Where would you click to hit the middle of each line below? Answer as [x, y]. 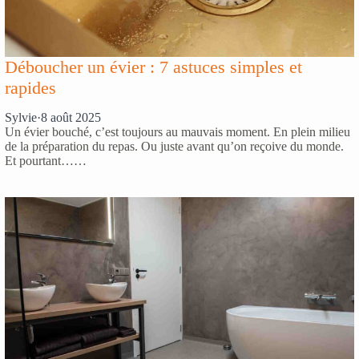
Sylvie [21, 117]
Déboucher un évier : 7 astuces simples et [153, 67]
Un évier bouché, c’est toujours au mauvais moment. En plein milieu [177, 132]
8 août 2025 [71, 117]
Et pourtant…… [46, 161]
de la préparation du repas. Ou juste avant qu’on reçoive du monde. [174, 146]
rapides [30, 88]
